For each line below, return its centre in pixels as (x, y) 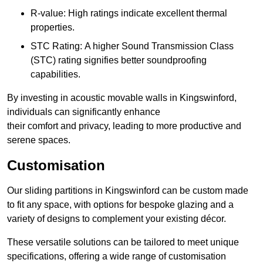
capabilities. (55, 75)
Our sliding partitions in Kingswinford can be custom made (128, 191)
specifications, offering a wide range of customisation (117, 257)
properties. (53, 28)
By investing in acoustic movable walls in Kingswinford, (122, 98)
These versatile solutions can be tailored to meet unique (123, 242)
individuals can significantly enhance (84, 112)
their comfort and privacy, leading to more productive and (124, 126)
